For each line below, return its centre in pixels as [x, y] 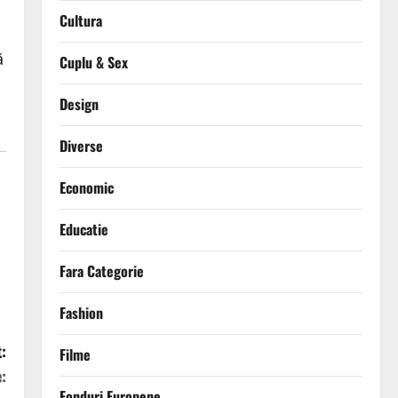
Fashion [81, 313]
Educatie [84, 230]
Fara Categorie [101, 271]
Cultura [80, 21]
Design [79, 104]
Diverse [81, 146]
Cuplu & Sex [93, 63]
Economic [86, 188]
